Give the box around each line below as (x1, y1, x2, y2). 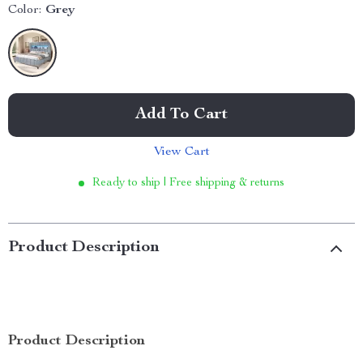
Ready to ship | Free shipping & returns (92, 177, 284, 189)
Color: (8, 4, 41, 17)
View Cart (153, 146, 210, 159)
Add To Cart (135, 107, 228, 123)
